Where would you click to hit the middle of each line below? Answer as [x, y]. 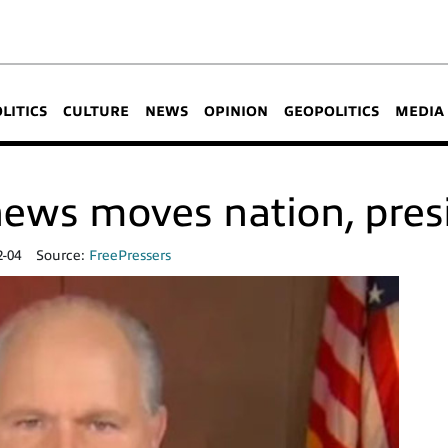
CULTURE [96, 111]
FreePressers [130, 255]
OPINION [236, 111]
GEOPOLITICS [331, 111]
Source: [62, 255]
